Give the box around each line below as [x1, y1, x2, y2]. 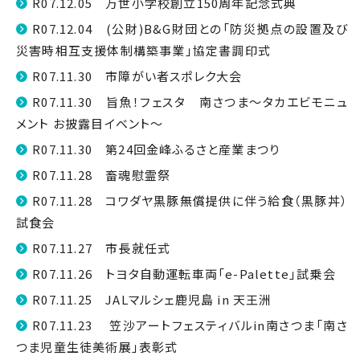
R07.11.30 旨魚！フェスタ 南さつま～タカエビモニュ [32, 93, 348, 110]
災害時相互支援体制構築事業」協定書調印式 [16, 42, 271, 59]
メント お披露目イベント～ [16, 115, 164, 132]
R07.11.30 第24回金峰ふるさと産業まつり [32, 141, 280, 157]
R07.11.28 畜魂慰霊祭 [32, 166, 171, 183]
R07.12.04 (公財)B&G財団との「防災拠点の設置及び [32, 20, 348, 37]
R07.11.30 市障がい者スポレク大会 [32, 67, 243, 84]
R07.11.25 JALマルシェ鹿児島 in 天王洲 [32, 291, 272, 308]
